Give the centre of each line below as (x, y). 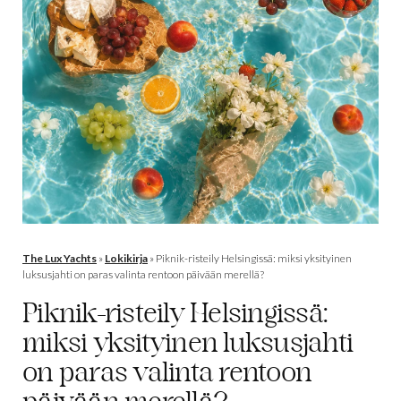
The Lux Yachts (60, 258)
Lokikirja (126, 258)
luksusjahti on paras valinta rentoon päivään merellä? (143, 274)
